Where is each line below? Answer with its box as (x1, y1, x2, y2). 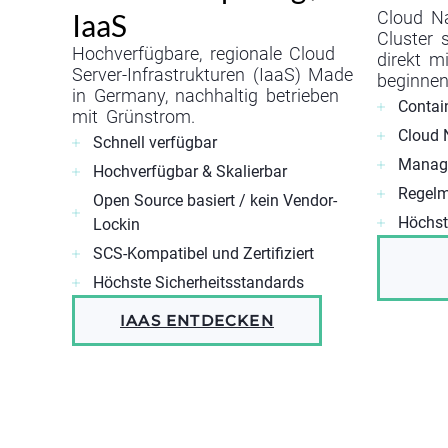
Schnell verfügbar (93, 133, 217, 153)
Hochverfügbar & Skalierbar (93, 162, 287, 182)
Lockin (93, 215, 140, 235)
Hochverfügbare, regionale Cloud (72, 44, 336, 65)
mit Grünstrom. (72, 107, 195, 128)
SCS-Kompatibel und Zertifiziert (93, 244, 314, 264)
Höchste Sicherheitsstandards (93, 273, 304, 293)
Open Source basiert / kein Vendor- (93, 191, 337, 211)
